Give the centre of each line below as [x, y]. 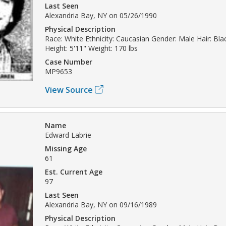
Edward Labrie [68, 135]
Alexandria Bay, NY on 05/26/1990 [101, 15]
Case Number [69, 62]
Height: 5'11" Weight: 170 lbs [91, 48]
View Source [69, 90]
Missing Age [66, 148]
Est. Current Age [74, 172]
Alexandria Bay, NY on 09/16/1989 [101, 204]
